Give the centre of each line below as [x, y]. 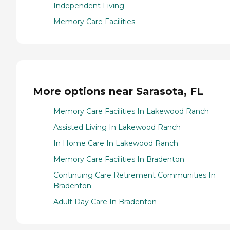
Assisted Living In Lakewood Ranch [117, 127]
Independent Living [89, 6]
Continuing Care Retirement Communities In [135, 175]
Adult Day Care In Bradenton [105, 202]
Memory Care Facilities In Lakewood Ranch [131, 111]
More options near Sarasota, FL [118, 91]
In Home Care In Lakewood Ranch [116, 143]
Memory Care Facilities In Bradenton [119, 159]
